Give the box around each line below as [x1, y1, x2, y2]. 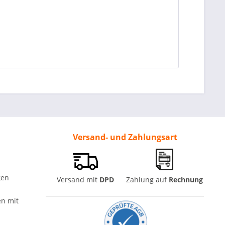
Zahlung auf [126, 175, 169, 185]
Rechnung [168, 175, 203, 185]
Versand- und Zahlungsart [72, 132, 177, 143]
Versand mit [56, 175, 99, 185]
